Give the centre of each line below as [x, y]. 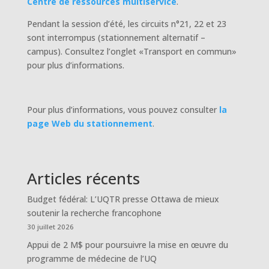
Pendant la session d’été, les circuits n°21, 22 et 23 [126, 24]
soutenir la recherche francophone [94, 213]
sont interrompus [61, 38]
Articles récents [83, 178]
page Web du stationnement [89, 123]
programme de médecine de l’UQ [92, 258]
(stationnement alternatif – [150, 38]
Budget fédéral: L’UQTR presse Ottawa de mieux [123, 199]
